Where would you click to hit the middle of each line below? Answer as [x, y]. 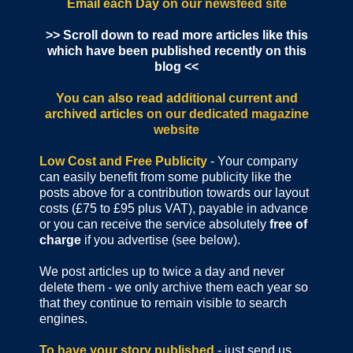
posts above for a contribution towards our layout [174, 193]
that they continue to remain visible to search [163, 303]
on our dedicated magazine [227, 114]
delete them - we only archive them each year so [174, 288]
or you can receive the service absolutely [154, 225]
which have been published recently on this [176, 51]
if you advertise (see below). [161, 240]
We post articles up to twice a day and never [162, 272]
